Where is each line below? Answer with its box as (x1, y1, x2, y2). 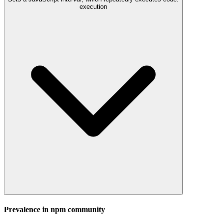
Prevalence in (4, 205, 51, 214)
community (66, 205, 105, 214)
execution (80, 3, 107, 11)
